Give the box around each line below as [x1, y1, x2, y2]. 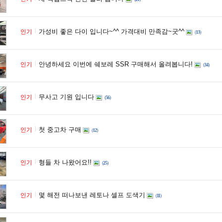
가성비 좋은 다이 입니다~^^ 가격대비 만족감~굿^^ [39, 28, 184, 35]
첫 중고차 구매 [39, 126, 81, 133]
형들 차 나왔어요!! [39, 159, 92, 166]
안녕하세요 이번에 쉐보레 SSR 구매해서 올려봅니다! [39, 60, 193, 68]
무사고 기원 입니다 [39, 93, 94, 101]
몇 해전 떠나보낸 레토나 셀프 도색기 [39, 191, 145, 199]
